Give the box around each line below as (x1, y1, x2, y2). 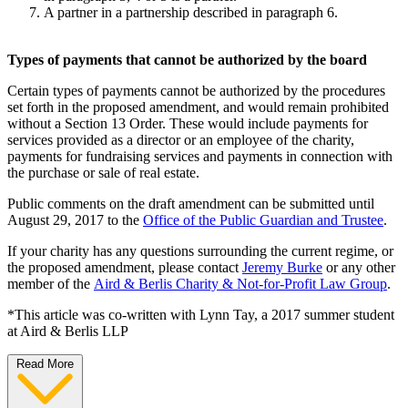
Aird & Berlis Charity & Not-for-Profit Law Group (94, 275, 387, 291)
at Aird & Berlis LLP (7, 322, 128, 339)
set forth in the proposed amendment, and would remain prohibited (7, 98, 389, 115)
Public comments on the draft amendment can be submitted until (7, 195, 374, 211)
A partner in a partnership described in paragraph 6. (44, 4, 338, 20)
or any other (322, 259, 395, 275)
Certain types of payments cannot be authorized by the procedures (7, 82, 385, 98)
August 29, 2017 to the (7, 211, 143, 228)
